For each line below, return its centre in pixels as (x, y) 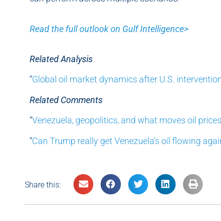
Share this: (43, 185)
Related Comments (66, 100)
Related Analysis (61, 59)
